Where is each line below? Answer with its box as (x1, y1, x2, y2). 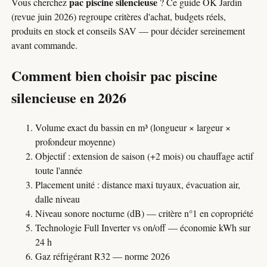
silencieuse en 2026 (11, 87, 127, 108)
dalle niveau (35, 193, 80, 206)
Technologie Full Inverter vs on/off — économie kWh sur (35, 221, 251, 234)
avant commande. (11, 39, 78, 52)
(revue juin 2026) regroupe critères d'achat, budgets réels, (11, 10, 226, 23)
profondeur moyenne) (35, 135, 116, 148)
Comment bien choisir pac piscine (11, 65, 218, 86)
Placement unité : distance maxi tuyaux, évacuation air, (35, 178, 241, 191)
